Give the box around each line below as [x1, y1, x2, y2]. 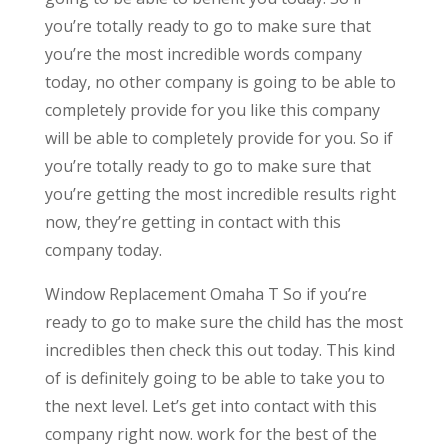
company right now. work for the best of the [44, 423, 377, 446]
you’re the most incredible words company [44, 43, 362, 66]
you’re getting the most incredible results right [44, 183, 396, 206]
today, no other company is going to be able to [44, 71, 396, 94]
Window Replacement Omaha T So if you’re [44, 283, 367, 306]
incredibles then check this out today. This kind [44, 339, 395, 362]
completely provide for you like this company [44, 99, 380, 122]
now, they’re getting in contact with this [44, 211, 341, 234]
